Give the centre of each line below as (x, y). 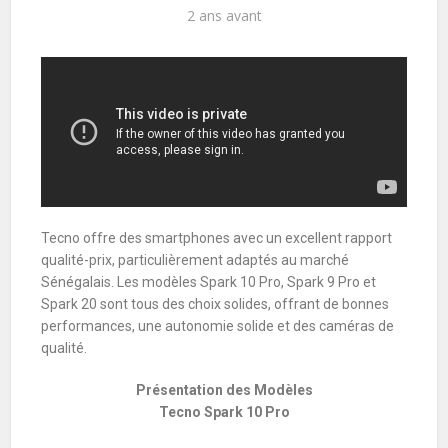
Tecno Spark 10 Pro (224, 412)
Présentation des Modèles (224, 390)
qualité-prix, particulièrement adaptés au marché (195, 260)
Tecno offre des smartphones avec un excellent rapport (217, 238)
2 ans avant (224, 15)
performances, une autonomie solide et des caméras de (218, 326)
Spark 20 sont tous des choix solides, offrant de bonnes (215, 304)
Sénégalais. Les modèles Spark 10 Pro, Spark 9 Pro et (209, 282)
